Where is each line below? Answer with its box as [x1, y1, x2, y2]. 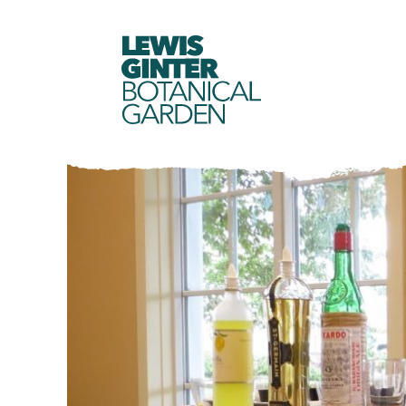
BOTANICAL [121, 73, 264, 108]
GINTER [121, 51, 226, 85]
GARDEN [121, 96, 232, 130]
